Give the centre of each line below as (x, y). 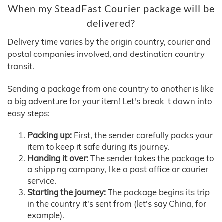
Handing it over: (58, 158)
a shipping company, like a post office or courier (118, 169)
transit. (21, 66)
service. (42, 181)
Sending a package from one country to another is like (111, 89)
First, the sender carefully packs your (142, 135)
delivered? (111, 23)
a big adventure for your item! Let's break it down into (110, 101)
